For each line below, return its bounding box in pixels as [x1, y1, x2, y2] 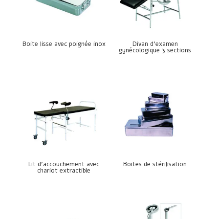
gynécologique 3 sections [119, 45, 192, 55]
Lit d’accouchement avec [28, 159, 100, 169]
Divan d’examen [132, 39, 178, 48]
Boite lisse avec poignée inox [22, 39, 106, 48]
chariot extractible [37, 166, 91, 175]
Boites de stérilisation [123, 159, 187, 169]
